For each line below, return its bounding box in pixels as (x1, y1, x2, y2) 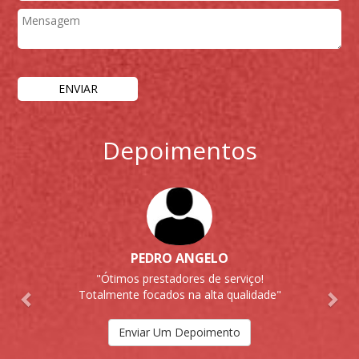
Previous (26, 171, 92, 193)
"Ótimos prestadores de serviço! (95, 271, 264, 287)
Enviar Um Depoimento (119, 325, 240, 341)
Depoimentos (102, 134, 257, 167)
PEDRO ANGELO (131, 249, 228, 268)
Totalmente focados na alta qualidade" (78, 287, 281, 303)
